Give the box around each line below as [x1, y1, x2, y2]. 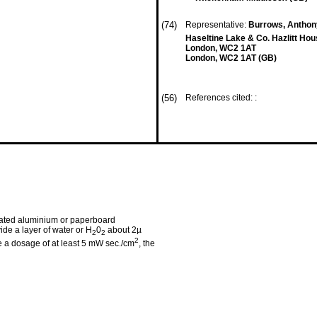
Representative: [185, 20, 248, 30]
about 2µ [105, 225, 142, 235]
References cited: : [185, 93, 259, 103]
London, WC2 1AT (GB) [185, 53, 277, 63]
